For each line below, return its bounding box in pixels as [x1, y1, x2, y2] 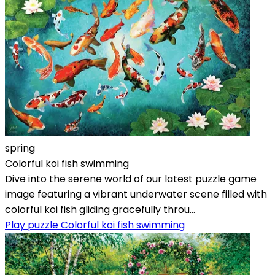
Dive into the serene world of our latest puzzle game [5, 171, 257, 186]
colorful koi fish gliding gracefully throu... [5, 202, 195, 217]
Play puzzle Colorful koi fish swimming [5, 217, 185, 232]
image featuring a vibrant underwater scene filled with [5, 187, 267, 201]
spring [5, 141, 35, 155]
